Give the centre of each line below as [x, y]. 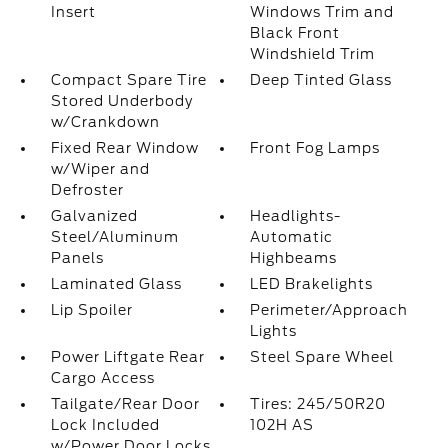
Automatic [292, 237]
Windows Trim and [322, 12]
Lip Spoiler [91, 310]
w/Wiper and [100, 169]
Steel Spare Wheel [322, 357]
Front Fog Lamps [315, 148]
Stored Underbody [121, 101]
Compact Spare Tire [128, 80]
